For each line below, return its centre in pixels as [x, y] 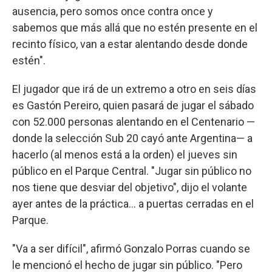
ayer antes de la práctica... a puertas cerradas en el [133, 203]
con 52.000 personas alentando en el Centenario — [134, 121]
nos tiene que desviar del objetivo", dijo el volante [130, 187]
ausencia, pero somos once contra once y [113, 11]
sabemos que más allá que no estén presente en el [135, 27]
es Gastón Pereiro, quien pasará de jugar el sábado [133, 105]
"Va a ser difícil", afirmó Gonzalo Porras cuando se [131, 248]
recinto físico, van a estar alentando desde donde [130, 44]
